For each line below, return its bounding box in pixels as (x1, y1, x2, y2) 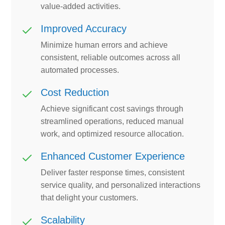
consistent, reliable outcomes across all (41, 53, 181, 62)
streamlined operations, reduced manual (41, 117, 184, 126)
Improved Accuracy (41, 23, 127, 34)
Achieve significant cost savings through (41, 104, 184, 113)
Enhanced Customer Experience (41, 150, 185, 162)
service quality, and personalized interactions (41, 180, 201, 189)
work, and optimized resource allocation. (41, 129, 184, 138)
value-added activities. (41, 2, 121, 11)
